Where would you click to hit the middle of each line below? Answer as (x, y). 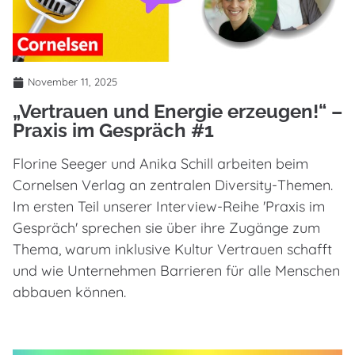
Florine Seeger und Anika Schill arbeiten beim (160, 164)
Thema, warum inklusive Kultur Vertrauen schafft (172, 250)
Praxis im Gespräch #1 (113, 131)
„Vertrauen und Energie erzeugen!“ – (177, 112)
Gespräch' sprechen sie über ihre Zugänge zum (166, 228)
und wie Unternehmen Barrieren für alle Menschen (176, 271)
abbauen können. (69, 292)
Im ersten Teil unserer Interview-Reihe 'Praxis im (169, 207)
